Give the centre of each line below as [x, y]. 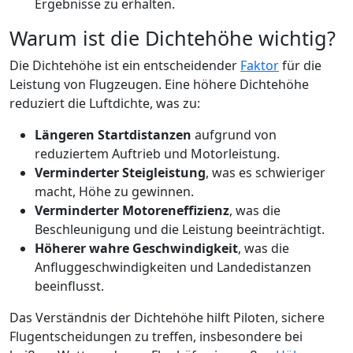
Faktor [260, 65]
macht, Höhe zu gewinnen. [114, 191]
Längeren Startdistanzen [113, 135]
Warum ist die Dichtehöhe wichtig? [173, 38]
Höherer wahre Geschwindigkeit [136, 248]
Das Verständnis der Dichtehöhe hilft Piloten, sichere [167, 318]
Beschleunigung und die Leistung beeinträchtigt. [180, 229]
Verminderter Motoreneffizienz [132, 210]
